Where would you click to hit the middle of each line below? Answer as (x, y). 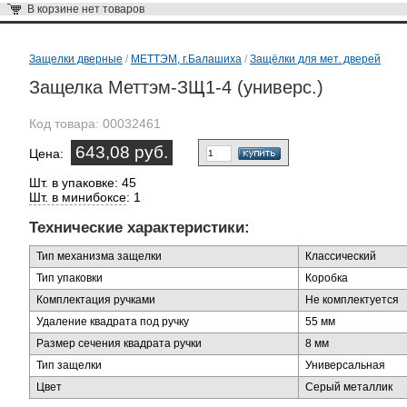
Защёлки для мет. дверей (315, 59)
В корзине (55, 9)
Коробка (327, 278)
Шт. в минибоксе (78, 197)
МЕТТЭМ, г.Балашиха (186, 59)
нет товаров (113, 9)
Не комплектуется (352, 300)
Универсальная (345, 365)
